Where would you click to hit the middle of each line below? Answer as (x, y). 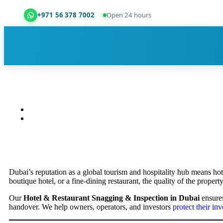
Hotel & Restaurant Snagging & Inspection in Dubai (111, 198)
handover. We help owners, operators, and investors (91, 207)
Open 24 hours (129, 15)
